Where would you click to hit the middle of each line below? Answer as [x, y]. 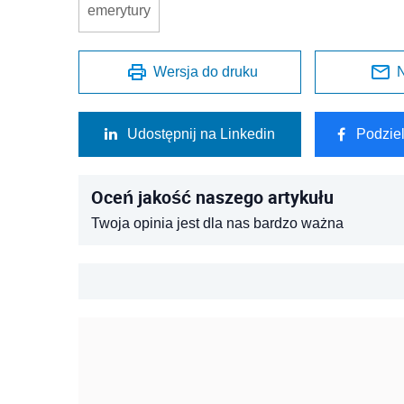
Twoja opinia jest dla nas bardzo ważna [217, 223]
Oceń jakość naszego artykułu [212, 197]
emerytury [119, 10]
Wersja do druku [206, 72]
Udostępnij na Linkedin [201, 134]
